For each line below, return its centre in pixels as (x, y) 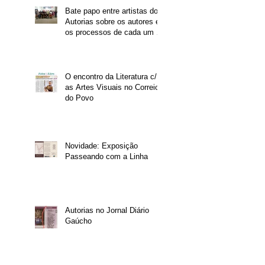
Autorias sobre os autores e (112, 21)
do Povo (79, 98)
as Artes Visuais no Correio (112, 87)
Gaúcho (78, 221)
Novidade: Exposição (101, 146)
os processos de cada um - (112, 32)
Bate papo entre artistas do (112, 11)
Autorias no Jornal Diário (107, 210)
